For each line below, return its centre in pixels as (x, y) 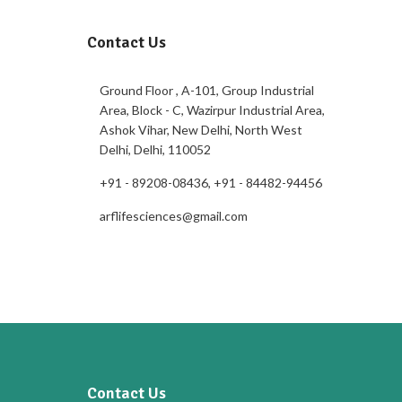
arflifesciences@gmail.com (173, 216)
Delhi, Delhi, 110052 (155, 149)
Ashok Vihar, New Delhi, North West (201, 130)
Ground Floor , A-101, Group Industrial (206, 90)
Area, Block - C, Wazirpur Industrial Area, (212, 110)
